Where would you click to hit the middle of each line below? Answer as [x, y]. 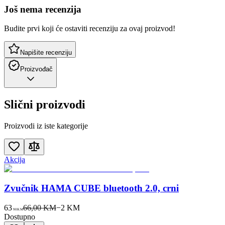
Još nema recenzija [43, 9]
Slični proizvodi [45, 105]
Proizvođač [36, 69]
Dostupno [20, 216]
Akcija [15, 160]
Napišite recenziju [46, 53]
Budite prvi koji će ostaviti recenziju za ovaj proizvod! [90, 29]
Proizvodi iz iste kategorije [46, 126]
